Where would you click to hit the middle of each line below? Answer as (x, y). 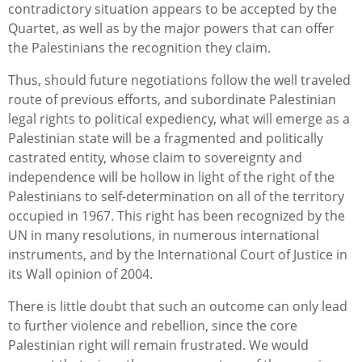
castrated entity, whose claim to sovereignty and (155, 158)
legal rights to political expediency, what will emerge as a (179, 119)
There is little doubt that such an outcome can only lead (178, 307)
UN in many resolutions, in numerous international (164, 236)
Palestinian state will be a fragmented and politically (166, 139)
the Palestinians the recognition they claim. (139, 48)
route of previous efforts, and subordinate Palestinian (172, 100)
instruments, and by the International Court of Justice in (178, 255)
